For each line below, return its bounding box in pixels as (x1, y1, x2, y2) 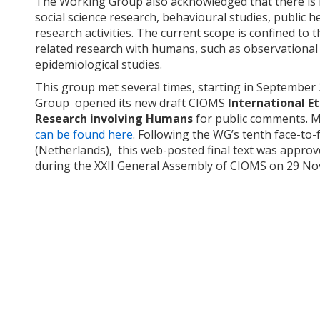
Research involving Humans (35, 111, 193, 127)
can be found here (35, 126, 133, 143)
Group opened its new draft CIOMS (35, 95, 228, 111)
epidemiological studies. (35, 56, 162, 73)
